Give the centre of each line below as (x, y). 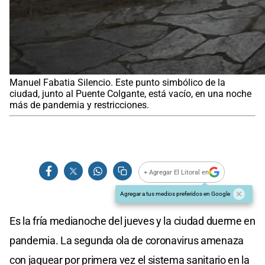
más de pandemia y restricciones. (79, 105)
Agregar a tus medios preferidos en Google (175, 194)
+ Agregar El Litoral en (177, 172)
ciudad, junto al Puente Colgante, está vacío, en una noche (130, 94)
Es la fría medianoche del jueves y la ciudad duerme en (132, 221)
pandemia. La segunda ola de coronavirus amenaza (127, 241)
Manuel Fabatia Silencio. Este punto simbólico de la (117, 83)
